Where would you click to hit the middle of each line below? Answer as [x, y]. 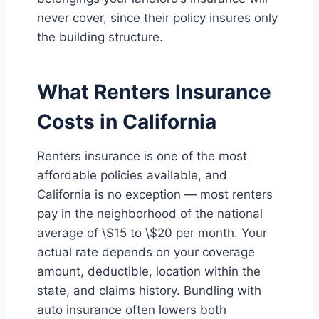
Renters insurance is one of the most [142, 156]
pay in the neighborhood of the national [150, 214]
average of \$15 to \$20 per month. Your [152, 233]
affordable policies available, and [132, 176]
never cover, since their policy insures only [157, 18]
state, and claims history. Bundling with [149, 291]
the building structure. [100, 37]
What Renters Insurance [154, 92]
